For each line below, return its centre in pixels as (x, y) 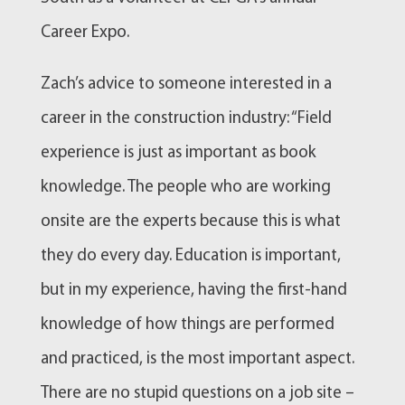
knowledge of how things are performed (187, 325)
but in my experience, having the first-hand (193, 290)
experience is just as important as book (178, 153)
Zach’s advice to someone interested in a (186, 84)
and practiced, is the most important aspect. (197, 359)
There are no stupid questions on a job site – (197, 393)
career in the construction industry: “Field (186, 118)
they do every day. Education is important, (190, 256)
